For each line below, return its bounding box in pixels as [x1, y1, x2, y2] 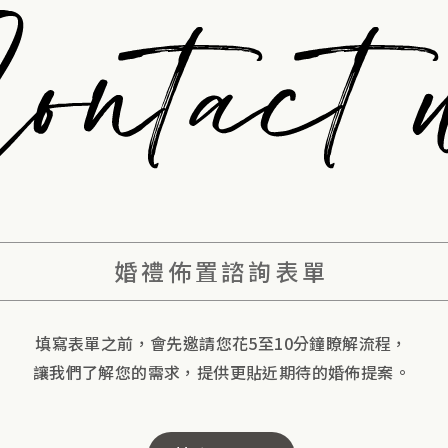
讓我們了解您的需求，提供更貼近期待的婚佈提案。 [32, 359, 411, 384]
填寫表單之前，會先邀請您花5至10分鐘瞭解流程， [35, 330, 408, 355]
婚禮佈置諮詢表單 [113, 253, 330, 288]
